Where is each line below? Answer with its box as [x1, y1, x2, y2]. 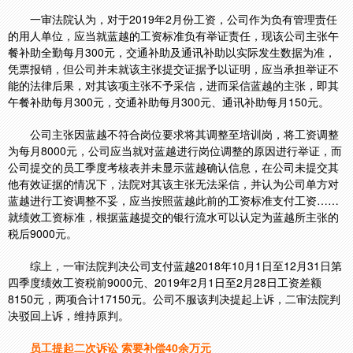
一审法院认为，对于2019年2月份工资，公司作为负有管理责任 [30, 11, 337, 27]
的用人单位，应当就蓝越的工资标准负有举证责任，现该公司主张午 [8, 28, 339, 43]
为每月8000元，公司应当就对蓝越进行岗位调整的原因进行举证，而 [8, 143, 342, 158]
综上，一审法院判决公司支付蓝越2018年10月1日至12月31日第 [30, 258, 342, 273]
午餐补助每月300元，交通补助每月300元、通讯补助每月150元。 [8, 94, 329, 110]
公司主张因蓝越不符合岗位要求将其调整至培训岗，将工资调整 [30, 126, 339, 142]
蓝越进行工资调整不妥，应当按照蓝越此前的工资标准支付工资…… [8, 192, 339, 208]
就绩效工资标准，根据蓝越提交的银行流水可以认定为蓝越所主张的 [8, 209, 339, 225]
